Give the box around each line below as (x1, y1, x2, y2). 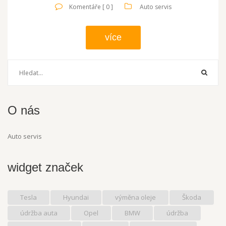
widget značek (8, 160, 83, 175)
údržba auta (20, 208, 58, 218)
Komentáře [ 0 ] (69, 3, 113, 12)
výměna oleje (115, 193, 156, 202)
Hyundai (63, 193, 89, 202)
